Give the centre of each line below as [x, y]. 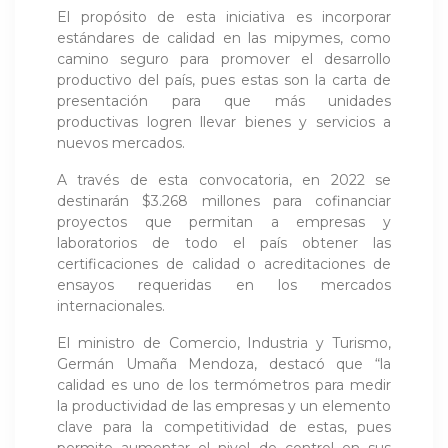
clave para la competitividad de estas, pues [224, 427]
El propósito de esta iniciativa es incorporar [224, 17]
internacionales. [111, 306]
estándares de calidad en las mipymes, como [224, 38]
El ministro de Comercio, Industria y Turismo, [224, 343]
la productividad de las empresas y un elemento [224, 406]
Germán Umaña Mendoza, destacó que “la [224, 364]
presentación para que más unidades [224, 101]
